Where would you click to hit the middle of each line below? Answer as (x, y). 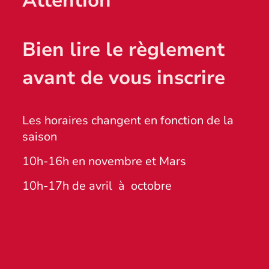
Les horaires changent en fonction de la (128, 121)
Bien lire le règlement (124, 50)
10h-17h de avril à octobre (97, 186)
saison (40, 137)
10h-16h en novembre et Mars (104, 162)
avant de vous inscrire (124, 78)
